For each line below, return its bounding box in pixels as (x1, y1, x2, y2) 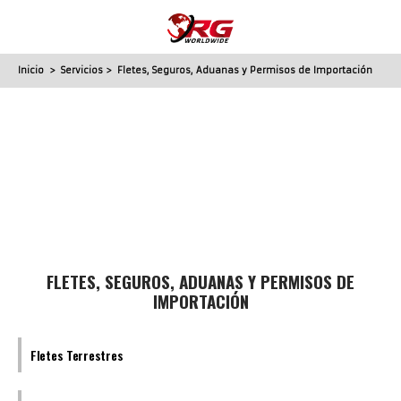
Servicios (61, 64, 103, 76)
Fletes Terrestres (30, 346, 124, 364)
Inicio (18, 64, 44, 76)
